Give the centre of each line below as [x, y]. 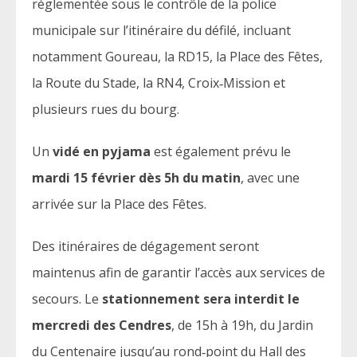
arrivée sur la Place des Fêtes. [119, 204]
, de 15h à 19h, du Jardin [242, 325]
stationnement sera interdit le [201, 298]
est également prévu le [221, 151]
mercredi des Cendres [102, 325]
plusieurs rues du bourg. [106, 109]
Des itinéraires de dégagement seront [145, 246]
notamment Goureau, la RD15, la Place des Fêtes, [177, 56]
